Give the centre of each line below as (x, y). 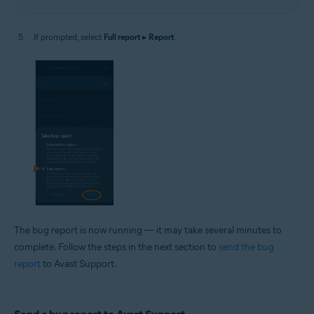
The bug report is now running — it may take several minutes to (148, 231)
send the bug (246, 247)
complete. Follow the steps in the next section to (116, 247)
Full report (122, 36)
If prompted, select (69, 36)
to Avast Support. (79, 264)
